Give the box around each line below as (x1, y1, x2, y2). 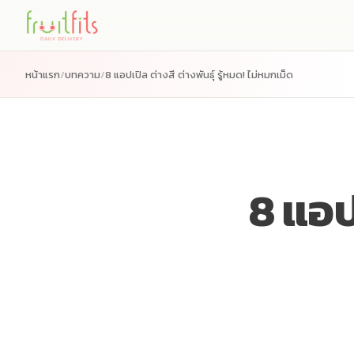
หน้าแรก (25, 67, 60, 82)
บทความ (65, 67, 100, 82)
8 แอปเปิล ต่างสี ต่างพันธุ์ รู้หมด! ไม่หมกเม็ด (105, 67, 293, 82)
